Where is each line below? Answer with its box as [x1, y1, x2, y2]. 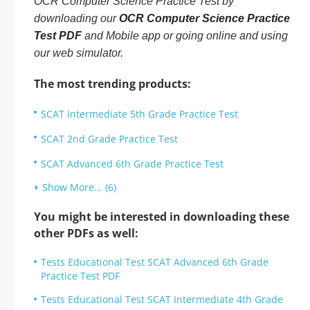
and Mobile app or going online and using [82, 30, 288, 42]
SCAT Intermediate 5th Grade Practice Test [41, 107, 238, 120]
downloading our [34, 12, 119, 24]
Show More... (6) [42, 181, 116, 194]
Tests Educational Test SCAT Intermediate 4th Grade [41, 293, 283, 306]
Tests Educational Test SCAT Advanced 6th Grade [41, 255, 268, 268]
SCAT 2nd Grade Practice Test [41, 132, 178, 145]
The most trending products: [34, 76, 191, 91]
